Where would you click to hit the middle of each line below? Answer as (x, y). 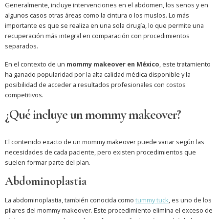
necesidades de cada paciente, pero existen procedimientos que (100, 152)
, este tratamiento (185, 64)
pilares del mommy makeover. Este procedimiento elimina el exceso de (109, 210)
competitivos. (24, 95)
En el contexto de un (36, 64)
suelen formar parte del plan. (48, 163)
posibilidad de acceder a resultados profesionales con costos (95, 85)
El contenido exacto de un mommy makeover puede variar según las (105, 142)
